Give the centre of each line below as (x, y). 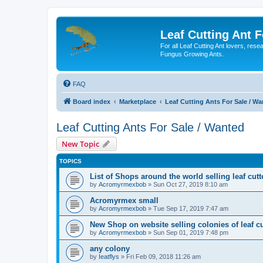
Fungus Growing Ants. (192, 54)
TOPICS (70, 161)
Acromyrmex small (124, 200)
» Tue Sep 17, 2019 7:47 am (187, 208)
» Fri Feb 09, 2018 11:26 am (160, 256)
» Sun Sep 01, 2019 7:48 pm (187, 232)
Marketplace (138, 101)
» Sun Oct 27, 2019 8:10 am (187, 184)
